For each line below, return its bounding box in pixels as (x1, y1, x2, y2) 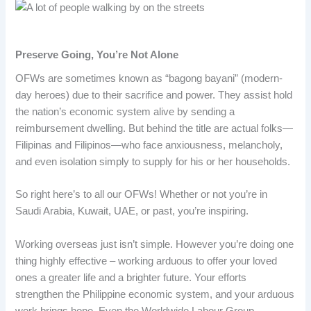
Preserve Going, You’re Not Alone (15, 49, 179, 60)
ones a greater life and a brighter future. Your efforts (15, 271, 247, 283)
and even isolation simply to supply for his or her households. (15, 156, 291, 168)
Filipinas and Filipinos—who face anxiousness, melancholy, (15, 140, 283, 151)
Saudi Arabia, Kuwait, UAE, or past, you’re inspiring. (15, 205, 249, 217)
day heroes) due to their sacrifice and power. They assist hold (15, 90, 293, 101)
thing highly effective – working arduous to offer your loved (15, 255, 278, 267)
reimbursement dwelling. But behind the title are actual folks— (15, 123, 294, 135)
